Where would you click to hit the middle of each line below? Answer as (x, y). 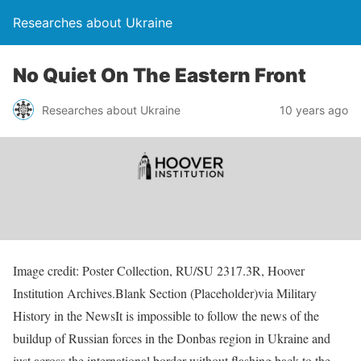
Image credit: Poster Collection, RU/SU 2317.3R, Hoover (159, 270)
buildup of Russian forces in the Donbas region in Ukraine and (172, 338)
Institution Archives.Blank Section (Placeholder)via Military (165, 293)
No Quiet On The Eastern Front (160, 75)
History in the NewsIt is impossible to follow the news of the (166, 315)
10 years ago (314, 110)
